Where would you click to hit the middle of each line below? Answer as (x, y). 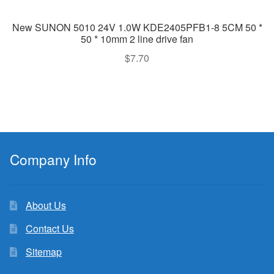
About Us (46, 205)
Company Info (53, 159)
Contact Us (50, 228)
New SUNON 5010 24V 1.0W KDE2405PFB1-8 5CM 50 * (137, 28)
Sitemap (43, 251)
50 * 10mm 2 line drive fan (137, 39)
